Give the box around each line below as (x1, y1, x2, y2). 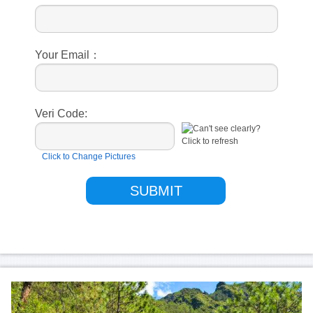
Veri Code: (35, 107, 87, 119)
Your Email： (35, 48, 101, 61)
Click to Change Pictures (42, 151, 136, 161)
